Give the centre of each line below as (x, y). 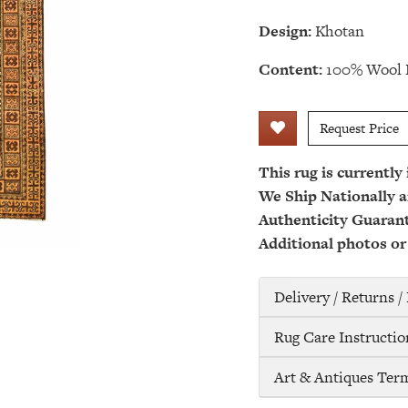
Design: (285, 31)
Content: (291, 69)
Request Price (359, 128)
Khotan (340, 31)
